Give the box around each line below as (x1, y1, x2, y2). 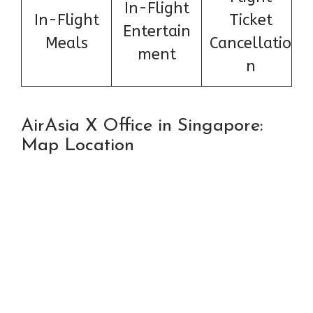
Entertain (122, 22, 191, 41)
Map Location (21, 136, 140, 155)
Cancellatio (210, 34, 291, 53)
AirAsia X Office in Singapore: (21, 116, 263, 136)
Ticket (228, 11, 272, 30)
